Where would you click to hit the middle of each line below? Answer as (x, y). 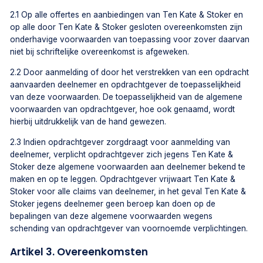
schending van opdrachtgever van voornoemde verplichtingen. (129, 228)
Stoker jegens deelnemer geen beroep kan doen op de (113, 203)
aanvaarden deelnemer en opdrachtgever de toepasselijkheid (126, 84)
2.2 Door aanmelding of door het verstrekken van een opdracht (130, 72)
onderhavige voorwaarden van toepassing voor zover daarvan (130, 40)
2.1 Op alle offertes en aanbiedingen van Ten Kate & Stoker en (127, 15)
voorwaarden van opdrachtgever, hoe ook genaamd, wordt (123, 109)
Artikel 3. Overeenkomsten (79, 252)
